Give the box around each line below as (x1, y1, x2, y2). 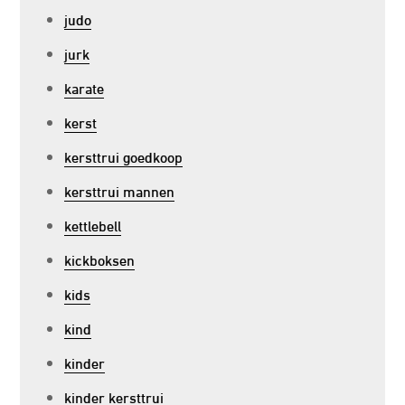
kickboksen (64, 249, 136, 269)
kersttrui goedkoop (64, 146, 184, 166)
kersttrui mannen (64, 180, 175, 201)
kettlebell (64, 214, 122, 235)
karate (64, 77, 105, 98)
